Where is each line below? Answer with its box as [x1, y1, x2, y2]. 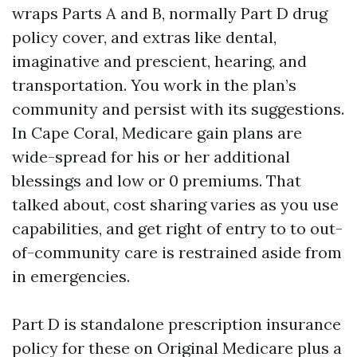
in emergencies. [12, 266, 130, 286]
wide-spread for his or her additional [12, 147, 290, 167]
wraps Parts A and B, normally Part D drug [12, 3, 328, 23]
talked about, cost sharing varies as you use [12, 194, 339, 214]
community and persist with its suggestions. [12, 99, 344, 119]
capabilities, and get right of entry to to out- [12, 218, 343, 238]
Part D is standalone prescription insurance [12, 314, 341, 334]
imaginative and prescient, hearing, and [12, 51, 307, 71]
